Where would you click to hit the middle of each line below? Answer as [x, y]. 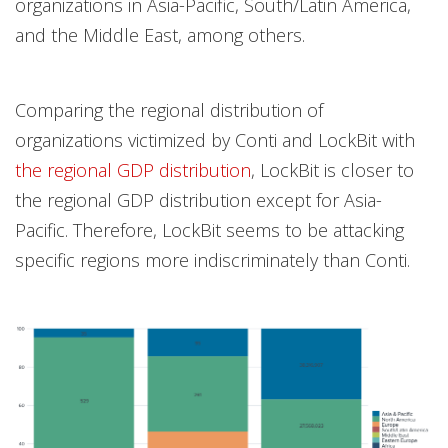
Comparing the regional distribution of [169, 109]
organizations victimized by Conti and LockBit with [215, 139]
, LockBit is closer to [332, 169]
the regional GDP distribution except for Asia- [198, 199]
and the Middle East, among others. [160, 34]
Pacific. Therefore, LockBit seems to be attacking [209, 229]
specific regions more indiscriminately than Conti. [212, 259]
